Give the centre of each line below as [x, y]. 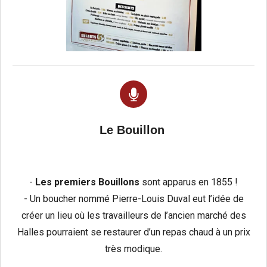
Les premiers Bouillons [87, 182]
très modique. [133, 249]
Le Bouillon [132, 130]
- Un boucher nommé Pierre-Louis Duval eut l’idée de [133, 198]
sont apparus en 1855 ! [189, 182]
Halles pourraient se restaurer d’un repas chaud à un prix [133, 232]
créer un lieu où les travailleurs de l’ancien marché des [133, 215]
